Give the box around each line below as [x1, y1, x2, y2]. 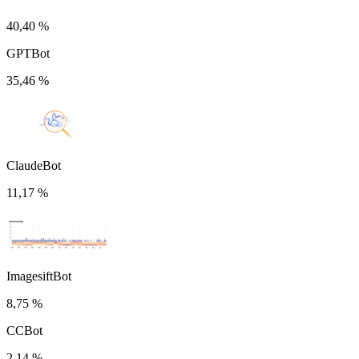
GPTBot [6, 46, 50, 60]
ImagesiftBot [6, 268, 71, 283]
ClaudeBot [6, 158, 61, 172]
